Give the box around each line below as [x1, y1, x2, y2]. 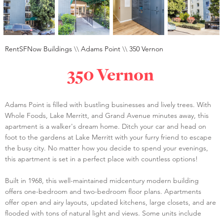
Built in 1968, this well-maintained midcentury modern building [5, 176, 199, 185]
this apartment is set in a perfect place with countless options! [5, 154, 198, 163]
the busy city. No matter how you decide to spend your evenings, [5, 143, 208, 152]
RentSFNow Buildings [5, 44, 72, 53]
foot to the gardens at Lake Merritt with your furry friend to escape [5, 132, 212, 142]
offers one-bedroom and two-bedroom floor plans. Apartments [5, 186, 201, 196]
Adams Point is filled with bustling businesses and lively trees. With [5, 100, 211, 109]
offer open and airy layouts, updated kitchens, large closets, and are [5, 197, 216, 207]
